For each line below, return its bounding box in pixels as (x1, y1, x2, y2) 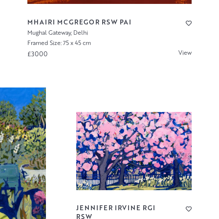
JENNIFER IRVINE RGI (76, 203, 155, 213)
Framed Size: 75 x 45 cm (27, 39, 91, 47)
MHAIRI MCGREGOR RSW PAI (27, 18, 132, 27)
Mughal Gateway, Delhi (27, 28, 88, 37)
